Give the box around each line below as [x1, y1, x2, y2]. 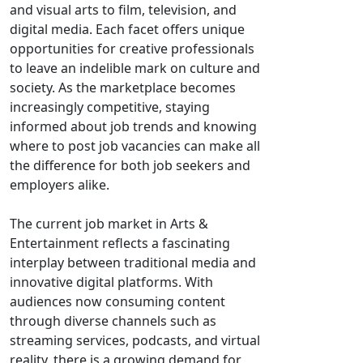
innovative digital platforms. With [10, 273, 213, 291]
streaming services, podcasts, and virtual [10, 331, 260, 349]
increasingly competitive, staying [10, 98, 210, 116]
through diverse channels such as [10, 312, 216, 330]
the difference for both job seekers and [10, 156, 250, 174]
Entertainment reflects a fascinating [10, 234, 230, 252]
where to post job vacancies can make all [10, 137, 260, 155]
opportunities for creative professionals [10, 40, 254, 58]
